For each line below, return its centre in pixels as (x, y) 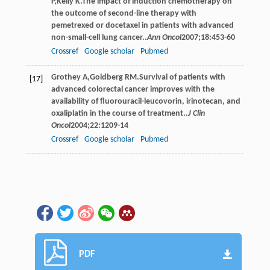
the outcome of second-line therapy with (124, 13)
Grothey (66, 77)
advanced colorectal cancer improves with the (133, 89)
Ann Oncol (164, 37)
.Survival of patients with (181, 77)
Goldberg (106, 77)
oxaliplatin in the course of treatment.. (119, 113)
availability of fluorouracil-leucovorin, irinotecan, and (146, 101)
